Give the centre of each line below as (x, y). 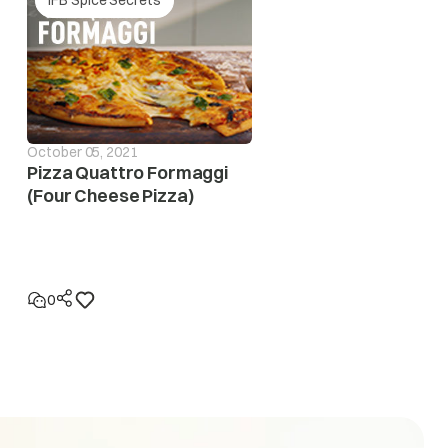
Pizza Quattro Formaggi (127, 172)
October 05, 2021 (82, 151)
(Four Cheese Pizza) (110, 195)
